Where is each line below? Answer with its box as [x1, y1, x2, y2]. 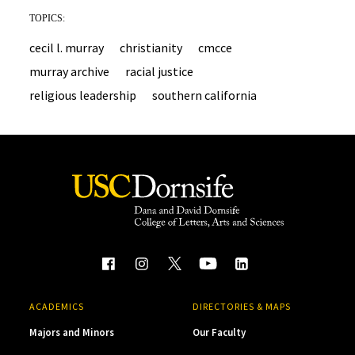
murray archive [29, 63, 110, 79]
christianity [120, 40, 183, 55]
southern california [152, 87, 258, 103]
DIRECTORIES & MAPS [192, 300, 291, 312]
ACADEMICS [29, 300, 85, 312]
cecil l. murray [29, 40, 105, 55]
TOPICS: [29, 13, 66, 24]
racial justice [125, 63, 194, 79]
